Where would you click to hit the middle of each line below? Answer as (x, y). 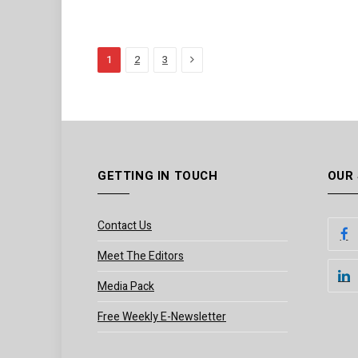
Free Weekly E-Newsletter (162, 317)
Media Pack (126, 287)
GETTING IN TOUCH (158, 176)
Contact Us (125, 226)
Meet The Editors (141, 257)
